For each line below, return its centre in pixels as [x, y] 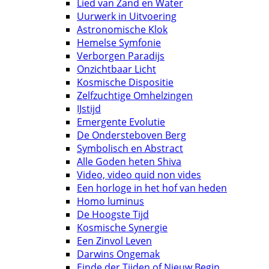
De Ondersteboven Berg [131, 135]
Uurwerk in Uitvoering [127, 16]
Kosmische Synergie [122, 227]
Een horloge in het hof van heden [152, 188]
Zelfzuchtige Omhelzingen [135, 95]
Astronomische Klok [122, 29]
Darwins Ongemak [118, 254]
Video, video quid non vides [139, 174]
